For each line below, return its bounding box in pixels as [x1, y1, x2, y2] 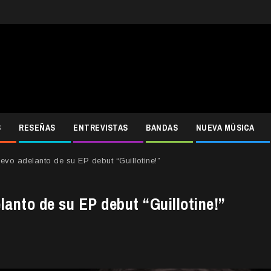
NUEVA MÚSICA [195, 122, 255, 134]
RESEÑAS [19, 122, 56, 134]
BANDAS [146, 122, 178, 134]
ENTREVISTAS [73, 122, 128, 134]
